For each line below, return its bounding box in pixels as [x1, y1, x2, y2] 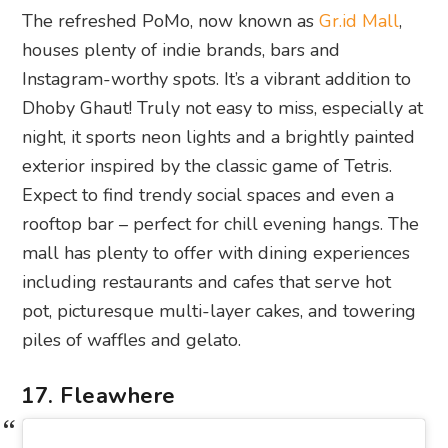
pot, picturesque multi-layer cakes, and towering [22, 299, 417, 324]
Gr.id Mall [319, 9, 400, 34]
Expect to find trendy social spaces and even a [22, 183, 395, 208]
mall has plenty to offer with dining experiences [22, 241, 411, 266]
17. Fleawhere [21, 381, 176, 412]
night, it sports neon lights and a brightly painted [22, 125, 416, 150]
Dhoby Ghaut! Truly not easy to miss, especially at [22, 96, 424, 121]
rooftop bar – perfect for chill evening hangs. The [22, 212, 420, 237]
